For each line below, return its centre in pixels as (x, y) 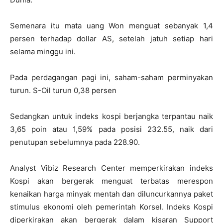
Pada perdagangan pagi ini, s (64, 77)
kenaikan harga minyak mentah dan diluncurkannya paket (111, 194)
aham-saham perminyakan (166, 77)
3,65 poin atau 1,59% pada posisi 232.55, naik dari (111, 129)
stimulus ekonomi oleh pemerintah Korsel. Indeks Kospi (111, 207)
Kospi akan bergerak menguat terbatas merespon (111, 181)
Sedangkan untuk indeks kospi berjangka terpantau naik (111, 116)
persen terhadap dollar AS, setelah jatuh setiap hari (111, 39)
